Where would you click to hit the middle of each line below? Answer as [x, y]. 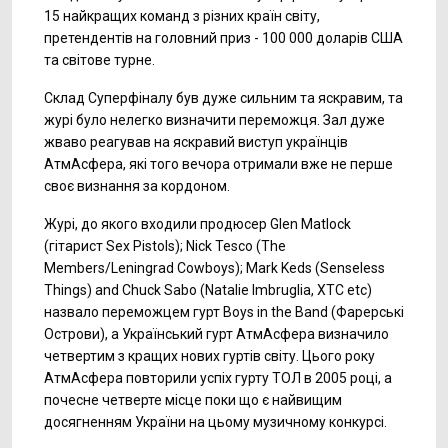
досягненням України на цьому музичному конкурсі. [215, 422]
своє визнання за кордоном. [137, 186]
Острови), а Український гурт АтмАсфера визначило [216, 334]
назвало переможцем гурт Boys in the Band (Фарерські [224, 312]
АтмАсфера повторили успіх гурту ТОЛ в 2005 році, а [218, 378]
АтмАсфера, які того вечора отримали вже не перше [218, 164]
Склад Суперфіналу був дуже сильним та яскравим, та [223, 98]
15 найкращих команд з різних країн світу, [182, 16]
